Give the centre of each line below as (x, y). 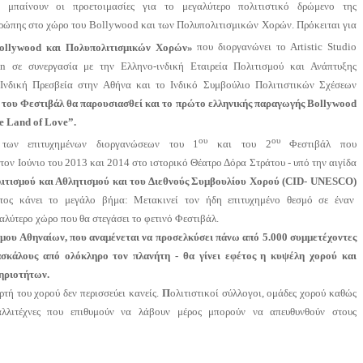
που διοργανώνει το (241, 47)
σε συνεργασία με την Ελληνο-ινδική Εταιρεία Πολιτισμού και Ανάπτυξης (181, 66)
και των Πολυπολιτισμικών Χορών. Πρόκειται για (247, 25)
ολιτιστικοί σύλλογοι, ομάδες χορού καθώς (263, 293)
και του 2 (239, 144)
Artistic (307, 47)
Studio (342, 47)
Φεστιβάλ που (318, 144)
